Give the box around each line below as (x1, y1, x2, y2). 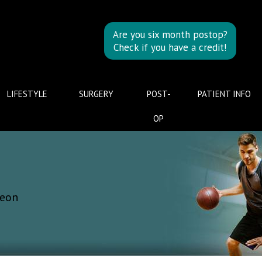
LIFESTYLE (6, 88, 47, 99)
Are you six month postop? (112, 28, 227, 41)
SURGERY (74, 88, 119, 99)
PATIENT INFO (198, 88, 251, 99)
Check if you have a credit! (113, 41, 226, 54)
